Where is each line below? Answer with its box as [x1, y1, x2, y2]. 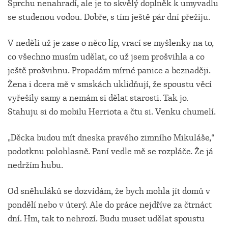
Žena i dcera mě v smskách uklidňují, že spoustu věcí [8, 79, 212, 90]
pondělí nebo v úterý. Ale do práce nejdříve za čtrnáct [8, 199, 212, 211]
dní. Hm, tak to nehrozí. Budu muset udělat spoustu [8, 213, 205, 224]
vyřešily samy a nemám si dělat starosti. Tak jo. [8, 93, 188, 104]
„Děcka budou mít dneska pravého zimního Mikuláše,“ [8, 132, 214, 144]
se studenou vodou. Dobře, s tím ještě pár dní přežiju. [8, 12, 210, 23]
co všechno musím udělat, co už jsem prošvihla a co [8, 51, 205, 63]
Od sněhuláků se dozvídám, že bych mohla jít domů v [8, 186, 210, 197]
